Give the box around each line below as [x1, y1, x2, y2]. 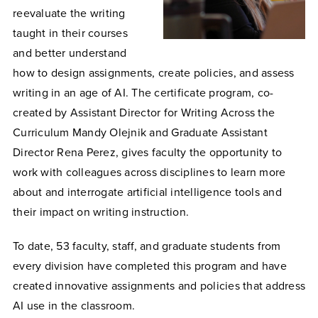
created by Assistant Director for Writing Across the [13, 105, 275, 120]
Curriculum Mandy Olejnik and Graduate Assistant [13, 125, 268, 140]
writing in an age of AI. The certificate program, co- [13, 85, 274, 100]
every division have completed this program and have [13, 258, 287, 273]
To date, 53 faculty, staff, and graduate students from [13, 238, 281, 253]
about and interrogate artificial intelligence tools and [13, 185, 282, 199]
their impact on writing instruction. [13, 204, 189, 219]
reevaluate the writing [13, 6, 126, 21]
